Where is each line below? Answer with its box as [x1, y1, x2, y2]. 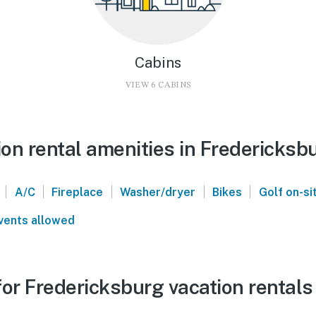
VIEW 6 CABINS [125, 80, 191, 90]
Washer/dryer [120, 185, 196, 199]
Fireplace [51, 185, 104, 199]
